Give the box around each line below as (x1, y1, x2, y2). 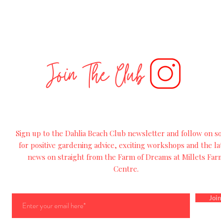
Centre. (113, 164, 139, 174)
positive (30, 140, 56, 150)
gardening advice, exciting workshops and (55, 140, 201, 150)
